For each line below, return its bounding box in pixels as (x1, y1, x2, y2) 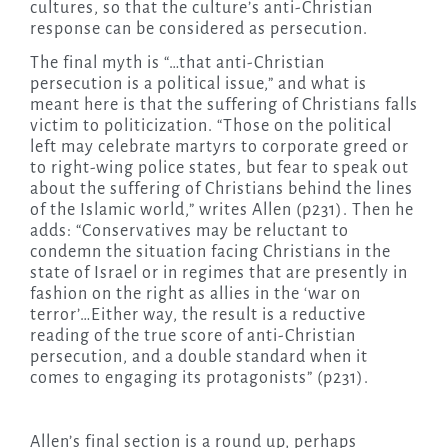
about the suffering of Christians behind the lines (29, 179, 413, 198)
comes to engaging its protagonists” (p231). (29, 368, 369, 387)
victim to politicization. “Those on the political (29, 116, 392, 135)
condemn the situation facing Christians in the (29, 242, 391, 261)
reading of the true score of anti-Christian (29, 326, 356, 345)
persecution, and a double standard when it (29, 347, 368, 366)
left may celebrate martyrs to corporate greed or (29, 137, 409, 156)
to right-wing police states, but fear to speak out (29, 158, 409, 177)
